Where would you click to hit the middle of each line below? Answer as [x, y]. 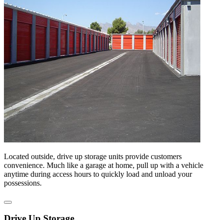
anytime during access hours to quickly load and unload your [98, 174]
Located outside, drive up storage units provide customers [93, 156]
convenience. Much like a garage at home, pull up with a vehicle [104, 165]
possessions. [23, 183]
